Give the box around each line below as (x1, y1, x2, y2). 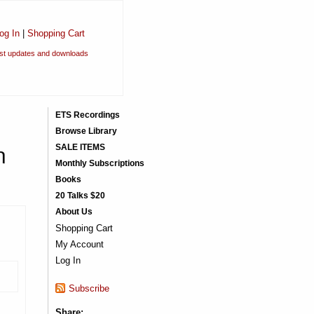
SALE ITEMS (55, 142, 105, 152)
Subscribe (68, 283, 109, 294)
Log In (55, 255, 81, 266)
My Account (55, 239, 104, 250)
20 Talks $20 (55, 191, 105, 200)
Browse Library (55, 126, 117, 136)
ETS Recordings (55, 110, 120, 120)
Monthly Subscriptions (55, 158, 144, 168)
